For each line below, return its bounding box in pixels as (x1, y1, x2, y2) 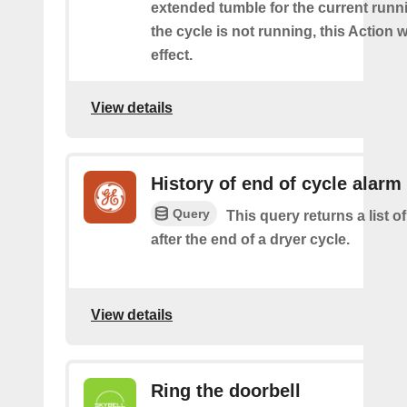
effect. (151, 47, 193, 63)
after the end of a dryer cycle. (151, 232, 350, 248)
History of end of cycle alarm (151, 174, 402, 194)
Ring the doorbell (151, 381, 301, 401)
